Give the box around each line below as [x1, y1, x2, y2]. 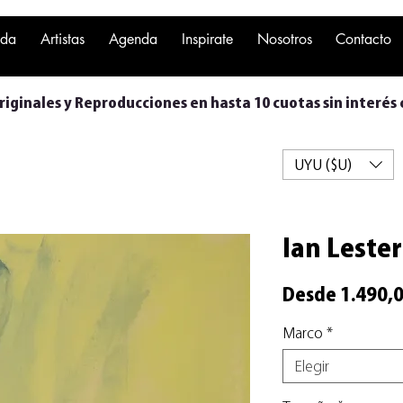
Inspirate [181, 30, 233, 49]
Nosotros [256, 30, 312, 49]
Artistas [40, 30, 85, 49]
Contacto [336, 30, 392, 49]
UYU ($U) [294, 157, 352, 172]
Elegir [294, 358, 329, 373]
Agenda [108, 30, 157, 49]
